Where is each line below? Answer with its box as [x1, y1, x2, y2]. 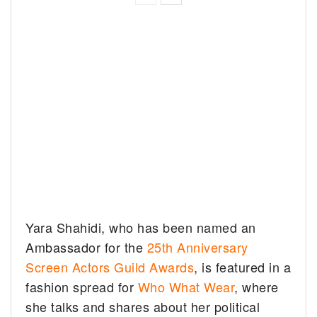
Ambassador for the [25, 237, 147, 256]
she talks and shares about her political [25, 296, 260, 316]
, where [234, 277, 279, 296]
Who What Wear [137, 277, 235, 296]
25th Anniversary [146, 237, 248, 256]
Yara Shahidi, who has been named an [25, 217, 256, 236]
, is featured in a [194, 257, 292, 276]
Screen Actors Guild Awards [25, 257, 195, 276]
